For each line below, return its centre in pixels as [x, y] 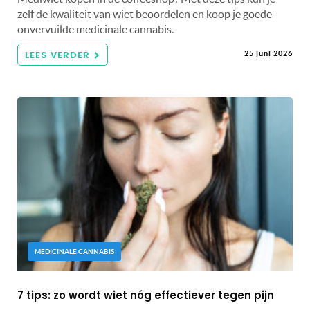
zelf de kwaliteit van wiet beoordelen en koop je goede [145, 13]
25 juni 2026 [268, 53]
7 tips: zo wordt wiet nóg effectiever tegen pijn [146, 295]
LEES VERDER [57, 55]
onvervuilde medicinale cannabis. [95, 29]
